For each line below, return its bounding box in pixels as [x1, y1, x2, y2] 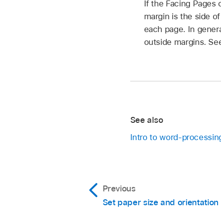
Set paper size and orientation [102, 197, 219, 207]
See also [130, 115, 163, 125]
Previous [102, 183, 136, 193]
